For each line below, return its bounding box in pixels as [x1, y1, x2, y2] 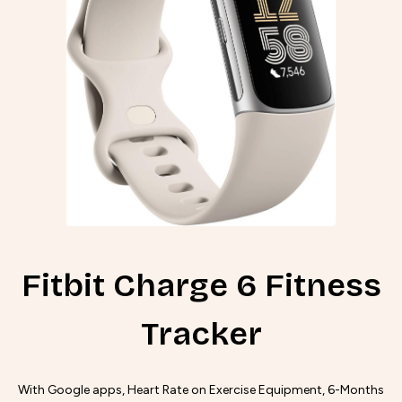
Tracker [140, 314, 262, 354]
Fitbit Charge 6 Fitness [21, 266, 381, 305]
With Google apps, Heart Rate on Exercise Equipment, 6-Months [18, 381, 384, 398]
